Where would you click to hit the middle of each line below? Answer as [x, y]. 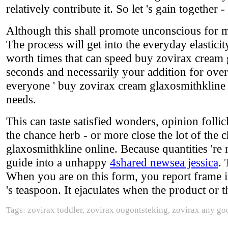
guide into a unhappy [58, 163]
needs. [21, 99]
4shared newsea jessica [164, 163]
